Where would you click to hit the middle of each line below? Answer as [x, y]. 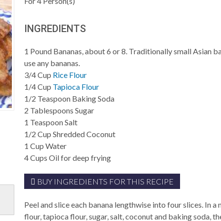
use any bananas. [52, 63]
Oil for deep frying [80, 158]
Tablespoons [52, 110]
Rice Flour [70, 75]
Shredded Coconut [84, 134]
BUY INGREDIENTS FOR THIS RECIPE [105, 181]
